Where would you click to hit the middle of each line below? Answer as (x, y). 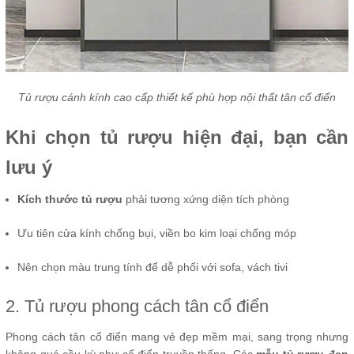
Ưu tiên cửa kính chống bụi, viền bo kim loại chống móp (157, 233)
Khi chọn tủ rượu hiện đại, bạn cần (177, 137)
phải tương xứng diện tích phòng (206, 199)
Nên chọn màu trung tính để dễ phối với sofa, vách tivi (153, 267)
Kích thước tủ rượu (70, 199)
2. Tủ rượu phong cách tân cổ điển (137, 306)
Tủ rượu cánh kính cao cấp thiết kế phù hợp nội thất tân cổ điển (177, 97)
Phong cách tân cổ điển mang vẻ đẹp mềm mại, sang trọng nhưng (177, 336)
